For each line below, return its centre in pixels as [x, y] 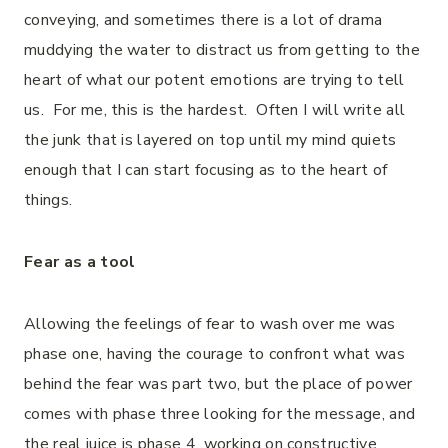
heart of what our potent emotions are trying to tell [214, 80]
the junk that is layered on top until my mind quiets [210, 140]
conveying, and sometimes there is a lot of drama [203, 20]
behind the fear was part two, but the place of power [218, 384]
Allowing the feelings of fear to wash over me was [210, 324]
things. [48, 200]
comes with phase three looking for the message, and [220, 414]
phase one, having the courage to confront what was [215, 354]
